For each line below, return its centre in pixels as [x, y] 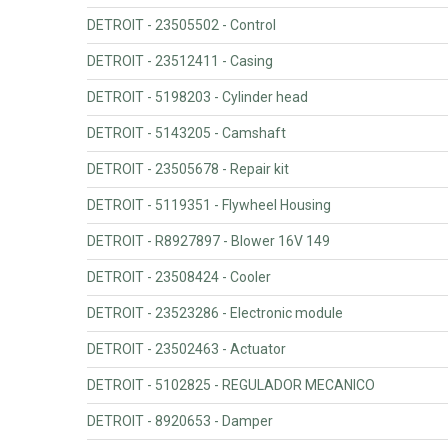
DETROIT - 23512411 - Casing [180, 60]
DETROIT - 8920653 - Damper [180, 420]
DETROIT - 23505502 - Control [181, 24]
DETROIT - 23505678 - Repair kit [188, 168]
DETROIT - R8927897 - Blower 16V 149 [208, 240]
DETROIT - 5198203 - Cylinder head [197, 96]
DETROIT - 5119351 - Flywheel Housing [209, 204]
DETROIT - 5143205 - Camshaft [186, 132]
